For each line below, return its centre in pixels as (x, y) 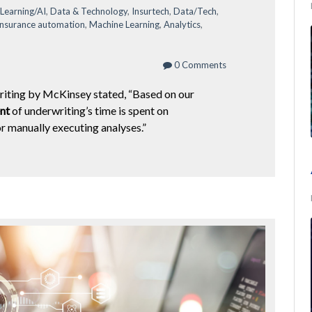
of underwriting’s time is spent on (89, 110)
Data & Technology (89, 11)
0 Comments (200, 64)
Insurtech (150, 11)
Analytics (182, 24)
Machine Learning (124, 24)
